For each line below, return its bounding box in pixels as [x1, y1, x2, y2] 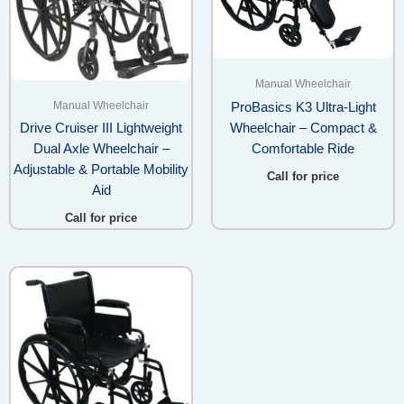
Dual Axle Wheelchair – [32, 141, 170, 156]
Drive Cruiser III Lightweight [20, 120, 182, 135]
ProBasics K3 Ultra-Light [230, 99, 376, 115]
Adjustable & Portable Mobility [14, 161, 188, 177]
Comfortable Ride [252, 141, 354, 156]
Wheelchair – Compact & [229, 120, 377, 135]
